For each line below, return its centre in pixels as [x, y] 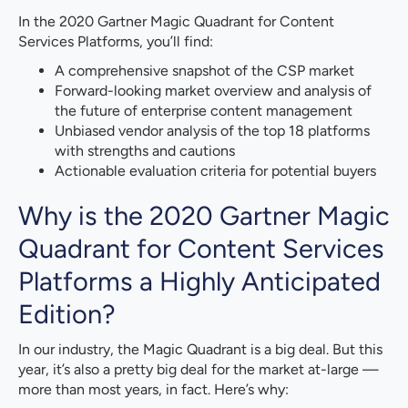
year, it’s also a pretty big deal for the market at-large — [199, 369]
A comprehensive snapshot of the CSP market [204, 70]
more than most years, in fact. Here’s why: [153, 389]
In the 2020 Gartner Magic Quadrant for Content [176, 21]
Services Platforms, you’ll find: [116, 41]
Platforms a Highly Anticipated [199, 280]
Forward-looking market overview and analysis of [213, 90]
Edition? [67, 313]
